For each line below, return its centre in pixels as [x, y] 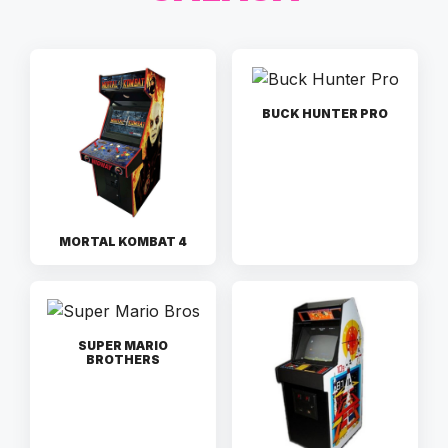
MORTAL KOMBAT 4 [123, 242]
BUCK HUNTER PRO [325, 113]
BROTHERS [123, 359]
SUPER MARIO [123, 345]
